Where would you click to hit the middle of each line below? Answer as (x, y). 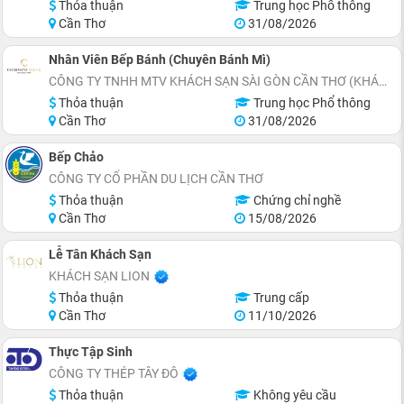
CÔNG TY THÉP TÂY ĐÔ (114, 373)
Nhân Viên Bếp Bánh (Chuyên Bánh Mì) (160, 60)
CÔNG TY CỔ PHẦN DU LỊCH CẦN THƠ (156, 179)
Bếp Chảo (76, 157)
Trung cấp (280, 298)
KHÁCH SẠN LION (99, 276)
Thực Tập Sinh (91, 352)
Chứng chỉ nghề (295, 200)
